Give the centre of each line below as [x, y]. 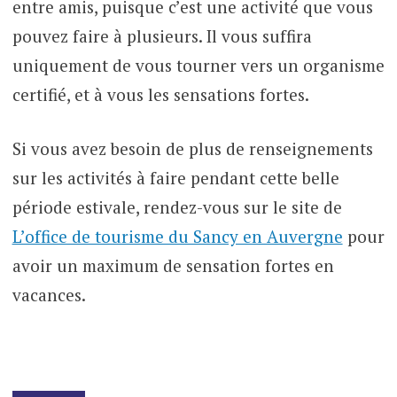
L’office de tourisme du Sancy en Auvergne [177, 237]
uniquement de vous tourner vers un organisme [198, 65]
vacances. [49, 295]
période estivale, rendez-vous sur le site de [177, 207]
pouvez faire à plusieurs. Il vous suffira [162, 35]
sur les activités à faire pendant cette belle [175, 178]
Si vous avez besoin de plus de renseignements [192, 149]
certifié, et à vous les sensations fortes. [160, 94]
